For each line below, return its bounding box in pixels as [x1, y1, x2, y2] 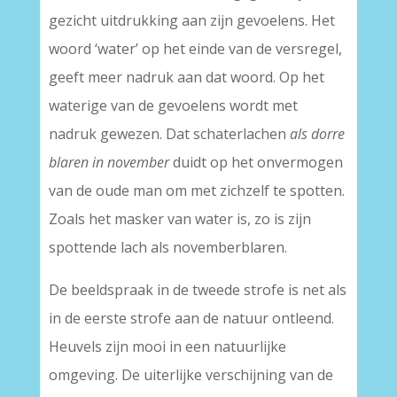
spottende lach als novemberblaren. [48, 237, 287, 257]
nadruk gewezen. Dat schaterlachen [48, 124, 290, 144]
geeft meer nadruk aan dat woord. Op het [48, 67, 324, 87]
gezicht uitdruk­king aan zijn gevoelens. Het [48, 11, 335, 30]
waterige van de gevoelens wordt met [48, 96, 298, 115]
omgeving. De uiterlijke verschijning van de [48, 365, 333, 385]
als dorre [289, 124, 345, 144]
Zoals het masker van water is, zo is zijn [48, 209, 311, 229]
